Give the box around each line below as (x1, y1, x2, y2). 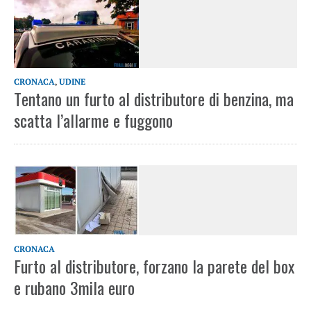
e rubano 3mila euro (14, 275, 135, 301)
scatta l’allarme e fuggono (14, 108, 173, 133)
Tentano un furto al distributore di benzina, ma (14, 86, 294, 112)
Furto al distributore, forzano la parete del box (14, 253, 294, 279)
